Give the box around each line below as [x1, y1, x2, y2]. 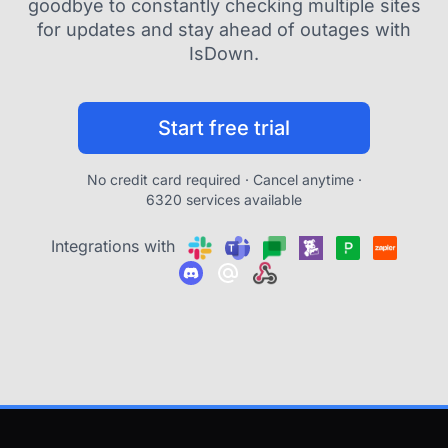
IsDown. [189, 43, 259, 64]
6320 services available [146, 191, 302, 208]
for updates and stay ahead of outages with [37, 19, 411, 40]
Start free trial [158, 116, 290, 140]
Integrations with [50, 236, 180, 256]
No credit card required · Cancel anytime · [86, 171, 362, 188]
